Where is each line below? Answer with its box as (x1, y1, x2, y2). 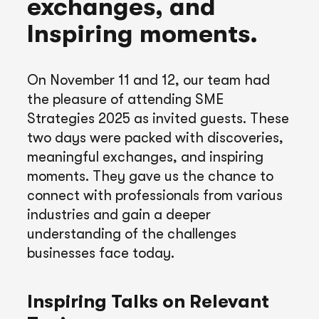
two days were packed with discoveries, (27, 129, 283, 146)
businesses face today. (27, 244, 174, 261)
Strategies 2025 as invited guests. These (27, 110, 289, 127)
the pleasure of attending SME (27, 90, 224, 108)
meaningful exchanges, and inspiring (27, 148, 263, 165)
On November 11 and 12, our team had (27, 71, 270, 88)
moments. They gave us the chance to (27, 167, 273, 184)
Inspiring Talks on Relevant (27, 291, 269, 312)
